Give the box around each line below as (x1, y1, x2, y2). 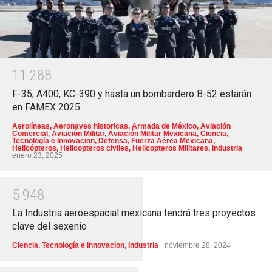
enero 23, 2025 (12, 151, 63, 160)
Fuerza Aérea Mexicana (131, 136, 213, 145)
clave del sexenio (12, 220, 87, 233)
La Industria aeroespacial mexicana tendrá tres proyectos (12, 207, 256, 219)
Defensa (98, 136, 127, 145)
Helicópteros (12, 143, 56, 152)
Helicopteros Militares (132, 143, 208, 152)
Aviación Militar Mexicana (108, 129, 197, 138)
